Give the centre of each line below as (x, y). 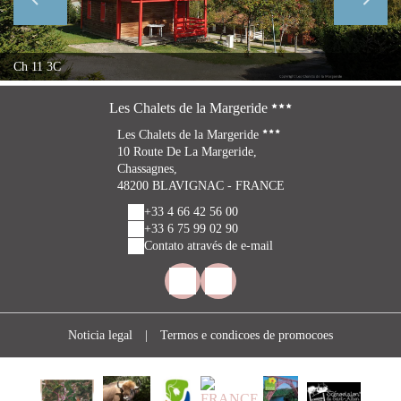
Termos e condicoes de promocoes (247, 335)
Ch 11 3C (37, 67)
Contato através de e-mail (209, 246)
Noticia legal (100, 335)
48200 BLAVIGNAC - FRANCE (200, 186)
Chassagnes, (147, 169)
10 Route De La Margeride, (187, 152)
